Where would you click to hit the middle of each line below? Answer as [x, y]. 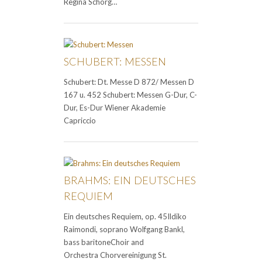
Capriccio [80, 121]
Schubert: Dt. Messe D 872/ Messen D [129, 82]
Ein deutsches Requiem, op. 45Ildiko [125, 217]
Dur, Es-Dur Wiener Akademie [115, 108]
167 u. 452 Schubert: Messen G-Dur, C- [130, 95]
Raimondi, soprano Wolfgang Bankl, [124, 230]
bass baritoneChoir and [104, 242]
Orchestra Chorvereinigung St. [115, 255]
